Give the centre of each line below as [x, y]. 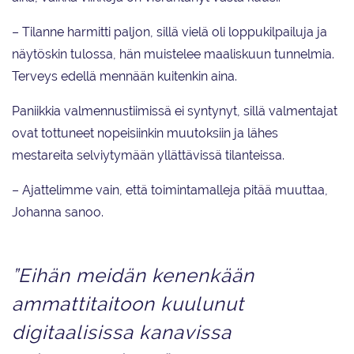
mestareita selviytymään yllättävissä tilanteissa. [148, 156]
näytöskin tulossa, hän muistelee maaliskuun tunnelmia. [173, 55]
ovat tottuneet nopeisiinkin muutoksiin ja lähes [145, 134]
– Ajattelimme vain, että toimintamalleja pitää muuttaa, [170, 190]
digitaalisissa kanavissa [122, 333]
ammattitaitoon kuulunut [128, 304]
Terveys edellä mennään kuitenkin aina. [124, 77]
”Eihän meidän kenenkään [133, 276]
